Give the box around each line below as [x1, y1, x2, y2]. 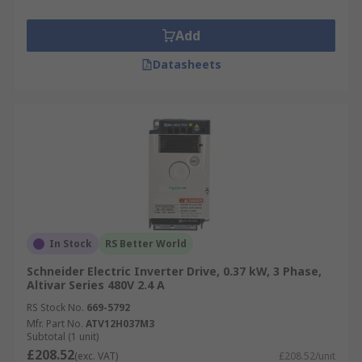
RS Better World [105, 237, 187, 250]
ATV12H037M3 [86, 317, 154, 330]
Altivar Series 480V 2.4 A [27, 277, 165, 293]
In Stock [49, 237, 92, 250]
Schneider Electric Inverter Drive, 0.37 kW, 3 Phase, [27, 263, 322, 279]
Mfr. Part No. [27, 317, 83, 330]
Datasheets [152, 57, 221, 72]
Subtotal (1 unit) [27, 330, 99, 343]
